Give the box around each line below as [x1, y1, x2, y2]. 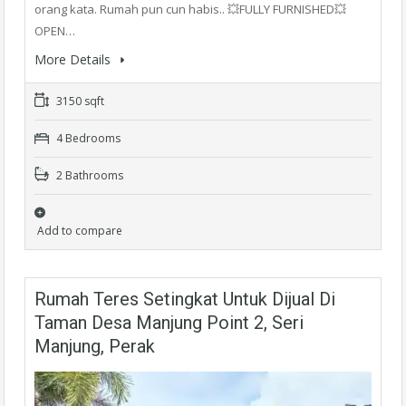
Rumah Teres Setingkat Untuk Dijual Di [34, 287, 335, 310]
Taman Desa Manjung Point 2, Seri [34, 311, 304, 333]
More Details [34, 50, 114, 68]
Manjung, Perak [34, 334, 155, 357]
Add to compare [37, 222, 122, 238]
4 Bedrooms [53, 130, 121, 146]
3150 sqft [53, 92, 104, 109]
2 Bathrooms [53, 167, 123, 183]
